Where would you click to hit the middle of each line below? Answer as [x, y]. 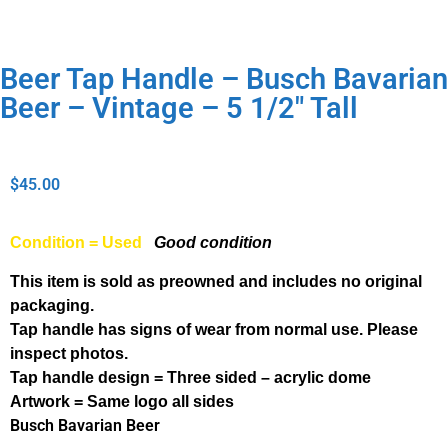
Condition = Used [76, 243]
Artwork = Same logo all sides [122, 401]
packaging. [52, 305]
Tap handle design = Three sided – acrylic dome [190, 377]
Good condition [213, 243]
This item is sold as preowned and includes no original [216, 281]
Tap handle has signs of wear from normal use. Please [214, 329]
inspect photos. [69, 353]
